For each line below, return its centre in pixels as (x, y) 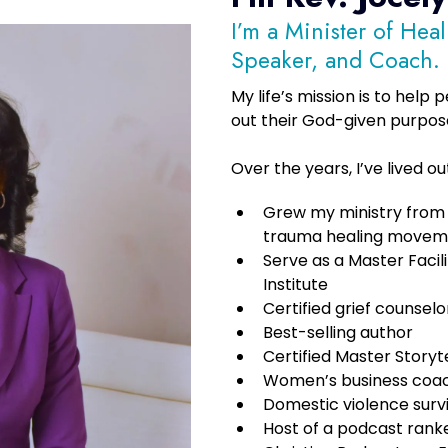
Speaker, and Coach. (335, 59)
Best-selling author (337, 332)
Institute (295, 284)
